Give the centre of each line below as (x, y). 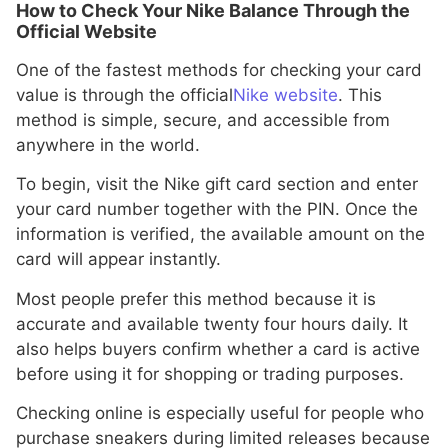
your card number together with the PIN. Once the (217, 209)
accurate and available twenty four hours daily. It (212, 323)
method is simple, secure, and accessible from (203, 120)
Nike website (285, 95)
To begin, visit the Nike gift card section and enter (217, 184)
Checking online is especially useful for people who (220, 413)
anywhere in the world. (108, 145)
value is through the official (124, 95)
